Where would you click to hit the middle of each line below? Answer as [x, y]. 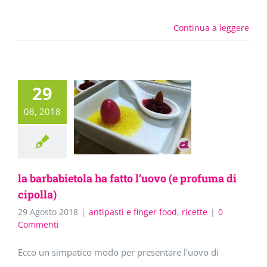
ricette [195, 212]
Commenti [38, 225]
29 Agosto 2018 [48, 212]
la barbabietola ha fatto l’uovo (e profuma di [127, 178]
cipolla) [37, 195]
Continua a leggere [211, 28]
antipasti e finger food [133, 212]
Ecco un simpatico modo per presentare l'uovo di [118, 252]
